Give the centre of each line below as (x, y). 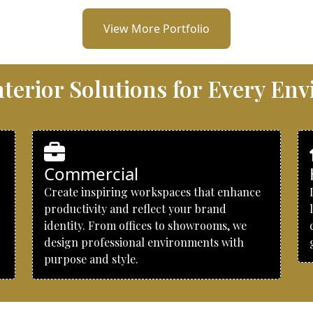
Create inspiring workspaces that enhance (152, 192)
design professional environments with (144, 242)
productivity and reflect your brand (135, 209)
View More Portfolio (156, 29)
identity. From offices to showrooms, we (145, 225)
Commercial (91, 174)
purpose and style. (91, 259)
